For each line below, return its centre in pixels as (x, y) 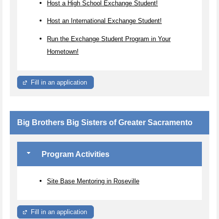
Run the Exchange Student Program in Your (109, 39)
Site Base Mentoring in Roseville (93, 181)
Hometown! (63, 51)
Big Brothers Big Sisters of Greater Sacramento (105, 123)
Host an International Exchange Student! (104, 21)
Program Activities (75, 154)
